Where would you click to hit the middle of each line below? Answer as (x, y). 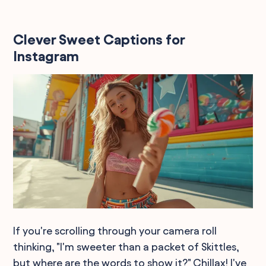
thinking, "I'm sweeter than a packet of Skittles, (126, 246)
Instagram (46, 56)
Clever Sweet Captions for (99, 39)
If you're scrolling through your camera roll (115, 230)
